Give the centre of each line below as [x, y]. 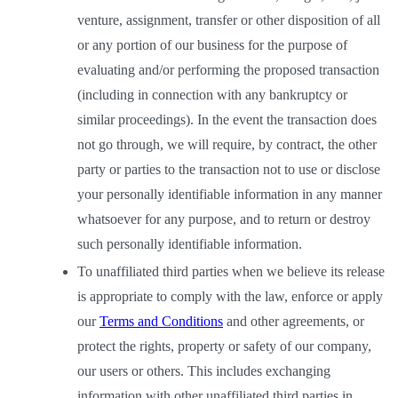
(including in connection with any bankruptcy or [212, 95]
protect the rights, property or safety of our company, [224, 346]
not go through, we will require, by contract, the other [227, 144]
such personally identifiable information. [191, 244]
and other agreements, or [294, 321]
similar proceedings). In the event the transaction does [227, 119]
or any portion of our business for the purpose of [212, 45]
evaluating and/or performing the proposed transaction [228, 70]
